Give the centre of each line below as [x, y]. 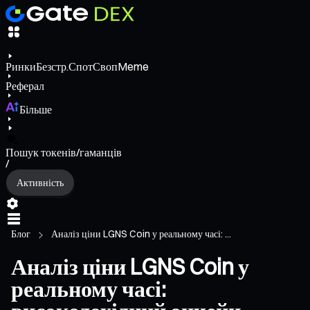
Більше [36, 110]
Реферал [25, 86]
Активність [40, 182]
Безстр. [52, 67]
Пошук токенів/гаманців [64, 153]
